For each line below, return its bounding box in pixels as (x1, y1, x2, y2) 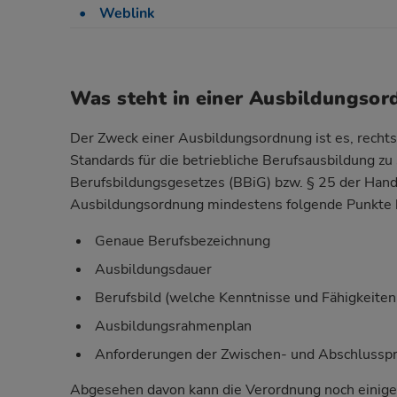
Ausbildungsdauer (94, 260, 212, 280)
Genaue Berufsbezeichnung (94, 231, 270, 252)
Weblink (98, 3, 155, 23)
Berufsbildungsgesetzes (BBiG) (69, 173, 271, 193)
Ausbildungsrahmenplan (94, 316, 252, 337)
